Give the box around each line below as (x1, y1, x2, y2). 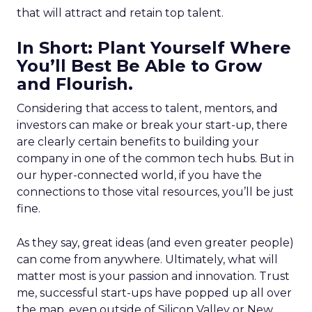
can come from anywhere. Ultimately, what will (17, 253, 278, 266)
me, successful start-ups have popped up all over (17, 286, 292, 299)
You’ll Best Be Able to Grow (17, 56, 262, 76)
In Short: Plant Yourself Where (17, 38, 291, 58)
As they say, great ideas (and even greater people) (17, 236, 294, 249)
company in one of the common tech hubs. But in (17, 152, 294, 165)
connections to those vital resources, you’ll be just (17, 185, 294, 198)
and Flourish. (17, 74, 133, 94)
